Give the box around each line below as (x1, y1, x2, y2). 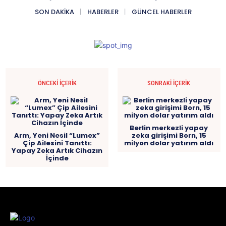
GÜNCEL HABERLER (131, 7, 192, 17)
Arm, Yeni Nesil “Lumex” (14, 130, 100, 140)
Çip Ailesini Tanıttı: (22, 138, 92, 148)
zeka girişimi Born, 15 (131, 130, 206, 140)
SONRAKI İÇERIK (147, 79, 191, 87)
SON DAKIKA (34, 7, 74, 17)
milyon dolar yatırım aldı (124, 138, 214, 148)
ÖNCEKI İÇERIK (37, 79, 77, 87)
